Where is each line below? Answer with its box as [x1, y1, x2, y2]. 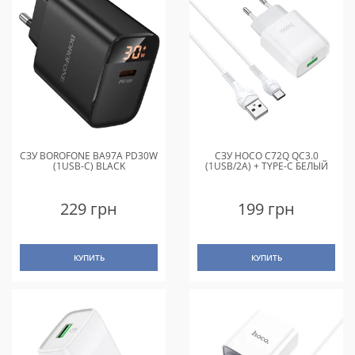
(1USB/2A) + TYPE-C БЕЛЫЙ [204, 159, 328, 174]
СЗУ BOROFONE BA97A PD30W [20, 149, 158, 163]
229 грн [60, 198, 117, 220]
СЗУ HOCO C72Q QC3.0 [214, 149, 319, 163]
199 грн [238, 198, 295, 220]
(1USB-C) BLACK [52, 159, 125, 174]
